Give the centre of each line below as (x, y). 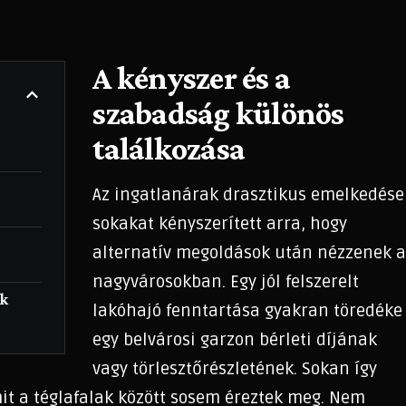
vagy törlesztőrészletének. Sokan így (235, 368)
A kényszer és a (192, 77)
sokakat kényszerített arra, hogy (220, 223)
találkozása (169, 148)
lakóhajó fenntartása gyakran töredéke (248, 310)
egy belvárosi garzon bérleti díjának (235, 339)
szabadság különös (218, 113)
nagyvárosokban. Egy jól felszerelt (226, 281)
